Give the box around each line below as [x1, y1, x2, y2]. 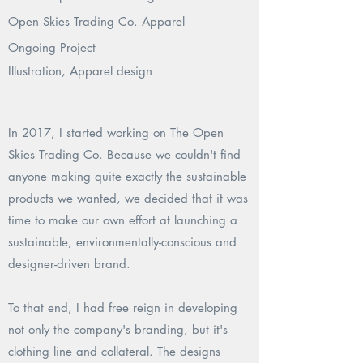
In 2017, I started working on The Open [8, 125, 224, 140]
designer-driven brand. [8, 256, 130, 271]
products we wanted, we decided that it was [8, 190, 248, 206]
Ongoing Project [8, 40, 96, 55]
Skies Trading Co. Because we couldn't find [8, 147, 241, 162]
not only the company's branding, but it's [8, 322, 228, 337]
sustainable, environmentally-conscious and [8, 234, 237, 250]
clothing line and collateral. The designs [8, 344, 220, 359]
